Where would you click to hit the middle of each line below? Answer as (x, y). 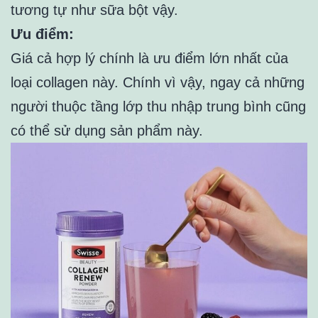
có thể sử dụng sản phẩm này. (107, 131)
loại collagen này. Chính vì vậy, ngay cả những (158, 83)
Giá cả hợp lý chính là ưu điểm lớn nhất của (149, 59)
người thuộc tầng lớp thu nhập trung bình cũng (158, 107)
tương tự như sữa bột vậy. (94, 10)
